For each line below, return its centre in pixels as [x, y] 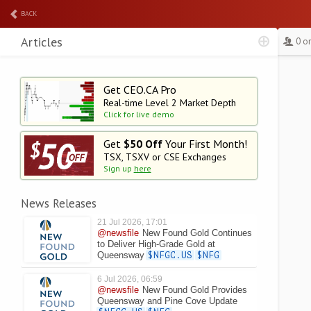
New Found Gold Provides [195, 290]
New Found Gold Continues [197, 233]
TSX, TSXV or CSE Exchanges [165, 157]
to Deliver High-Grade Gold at [156, 244]
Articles [42, 42]
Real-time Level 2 [142, 103]
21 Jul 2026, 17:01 [132, 222]
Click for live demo [139, 114]
